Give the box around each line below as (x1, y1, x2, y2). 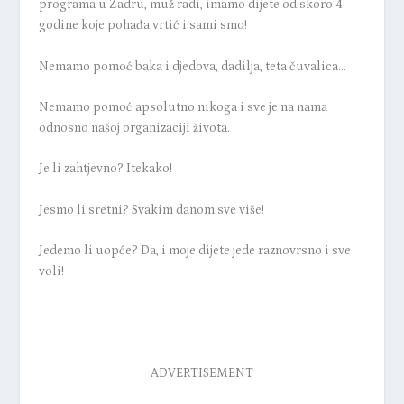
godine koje (38, 18, 107, 33)
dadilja (217, 59, 260, 74)
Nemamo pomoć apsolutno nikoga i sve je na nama (38, 100, 327, 115)
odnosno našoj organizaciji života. (38, 121, 230, 136)
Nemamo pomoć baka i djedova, (38, 59, 218, 74)
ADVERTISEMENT (150, 366, 253, 381)
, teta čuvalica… (259, 59, 346, 74)
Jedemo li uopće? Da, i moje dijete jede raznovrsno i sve (38, 243, 351, 259)
